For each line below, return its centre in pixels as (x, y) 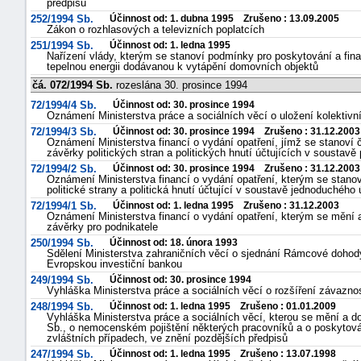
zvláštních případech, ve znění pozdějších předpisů (167, 338)
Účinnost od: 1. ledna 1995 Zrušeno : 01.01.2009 (223, 306)
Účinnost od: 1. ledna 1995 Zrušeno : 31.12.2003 (226, 205)
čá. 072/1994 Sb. (73, 85)
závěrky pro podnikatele (102, 227)
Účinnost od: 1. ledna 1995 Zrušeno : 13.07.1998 (223, 354)
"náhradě (322, 18)
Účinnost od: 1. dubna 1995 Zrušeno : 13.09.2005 (224, 19)
